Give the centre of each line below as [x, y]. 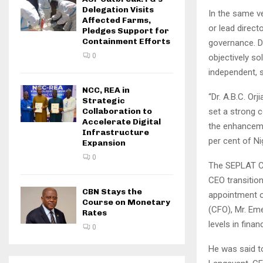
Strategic [104, 101]
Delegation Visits [118, 10]
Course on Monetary [126, 202]
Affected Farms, [117, 20]
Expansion [104, 143]
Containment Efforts [126, 41]
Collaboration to [117, 111]
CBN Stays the [112, 192]
